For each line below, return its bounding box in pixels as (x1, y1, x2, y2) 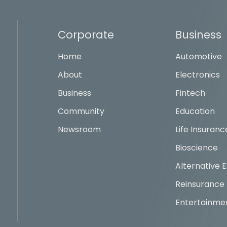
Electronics (175, 68, 220, 81)
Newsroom (58, 123, 101, 135)
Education (175, 105, 215, 117)
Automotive (175, 50, 222, 62)
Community (58, 105, 105, 117)
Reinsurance (175, 178, 224, 190)
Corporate (58, 27, 115, 42)
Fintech (175, 87, 205, 99)
